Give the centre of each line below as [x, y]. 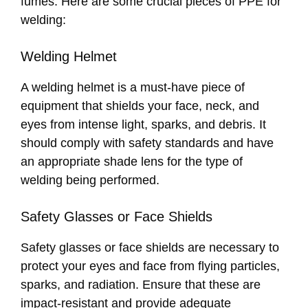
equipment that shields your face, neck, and [140, 106]
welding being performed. [90, 180]
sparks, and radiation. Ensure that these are [141, 285]
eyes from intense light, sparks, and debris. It [143, 125]
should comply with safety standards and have [147, 143]
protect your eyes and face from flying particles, [150, 266]
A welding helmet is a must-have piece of [133, 88]
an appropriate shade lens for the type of [132, 162]
